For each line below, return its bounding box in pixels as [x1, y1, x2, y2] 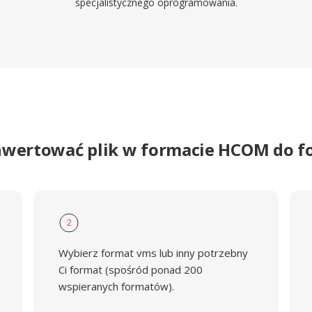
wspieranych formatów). [58, 279, 174, 293]
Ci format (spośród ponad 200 [58, 263, 203, 276]
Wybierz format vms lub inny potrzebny [58, 246, 248, 260]
